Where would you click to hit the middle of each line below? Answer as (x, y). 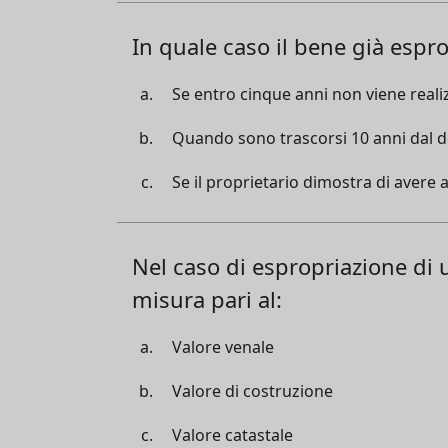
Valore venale (223, 346)
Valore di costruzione (252, 390)
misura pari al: (207, 298)
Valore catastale (232, 434)
